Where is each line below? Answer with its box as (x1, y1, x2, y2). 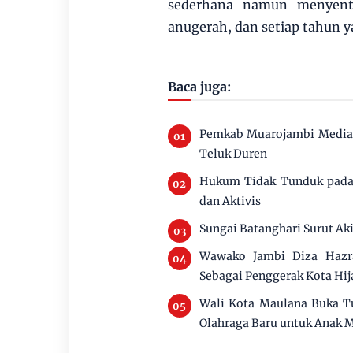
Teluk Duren (199, 147, 267, 161)
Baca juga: (167, 79, 231, 95)
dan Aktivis (199, 194, 261, 208)
